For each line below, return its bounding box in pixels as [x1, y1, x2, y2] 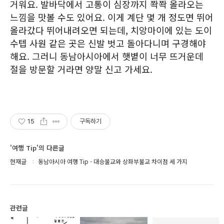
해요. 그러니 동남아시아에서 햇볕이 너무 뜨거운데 [10, 49, 203, 62]
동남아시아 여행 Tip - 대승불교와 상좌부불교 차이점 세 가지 [38, 157, 187, 165]
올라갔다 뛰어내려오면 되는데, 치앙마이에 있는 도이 [10, 23, 212, 36]
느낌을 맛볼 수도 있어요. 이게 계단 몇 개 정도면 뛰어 [10, 10, 213, 23]
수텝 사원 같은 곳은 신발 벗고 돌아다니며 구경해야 [10, 36, 206, 49]
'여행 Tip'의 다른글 [10, 143, 64, 152]
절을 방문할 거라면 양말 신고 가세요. [10, 62, 152, 75]
